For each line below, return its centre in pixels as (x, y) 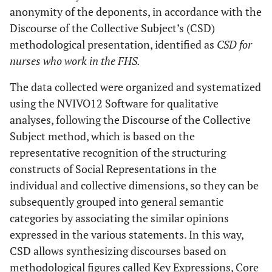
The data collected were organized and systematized (135, 87)
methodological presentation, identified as (113, 44)
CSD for (234, 44)
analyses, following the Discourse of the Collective (130, 119)
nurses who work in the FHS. (75, 60)
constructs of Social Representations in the (113, 168)
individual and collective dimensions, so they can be (134, 185)
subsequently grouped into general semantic (117, 201)
